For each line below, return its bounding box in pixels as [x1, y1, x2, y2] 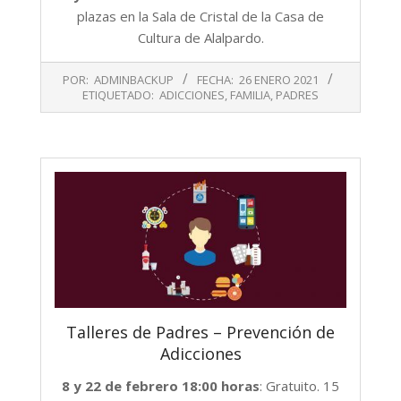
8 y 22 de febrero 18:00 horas [62, 377, 260, 396]
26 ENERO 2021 [238, 72, 319, 89]
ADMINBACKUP [93, 72, 174, 89]
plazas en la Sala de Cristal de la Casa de [77, 7, 324, 26]
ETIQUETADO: [82, 87, 154, 104]
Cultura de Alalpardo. [137, 29, 264, 47]
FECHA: [196, 72, 234, 89]
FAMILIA [230, 87, 270, 104]
